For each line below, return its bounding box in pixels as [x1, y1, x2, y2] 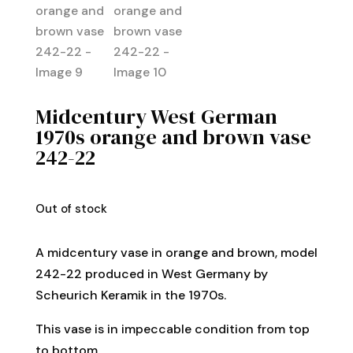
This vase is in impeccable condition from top [35, 320, 310, 337]
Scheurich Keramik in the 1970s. [35, 286, 226, 303]
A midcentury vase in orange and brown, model [35, 243, 318, 261]
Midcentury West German [35, 102, 277, 131]
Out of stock [35, 200, 107, 217]
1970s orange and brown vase [35, 122, 311, 151]
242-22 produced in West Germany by [35, 265, 268, 282]
